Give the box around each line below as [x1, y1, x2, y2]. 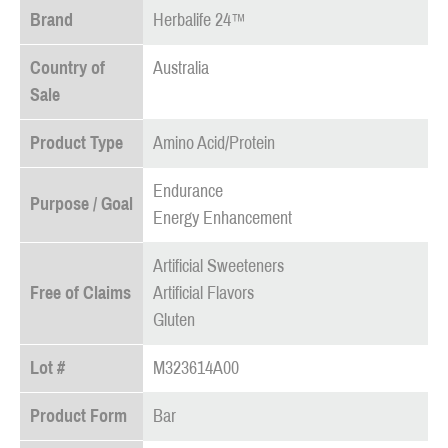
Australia [153, 58, 209, 78]
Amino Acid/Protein [153, 133, 275, 153]
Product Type [30, 133, 123, 153]
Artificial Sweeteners [153, 256, 284, 276]
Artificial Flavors [153, 283, 254, 303]
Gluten [153, 310, 195, 330]
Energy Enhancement [153, 208, 292, 228]
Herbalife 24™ [153, 10, 246, 30]
